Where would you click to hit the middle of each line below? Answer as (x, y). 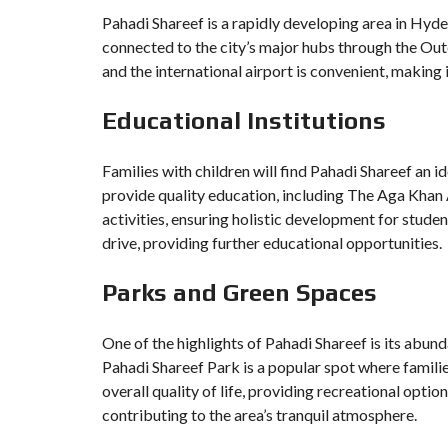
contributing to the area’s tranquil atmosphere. (259, 414)
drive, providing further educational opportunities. (272, 242)
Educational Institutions (244, 120)
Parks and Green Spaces (239, 292)
